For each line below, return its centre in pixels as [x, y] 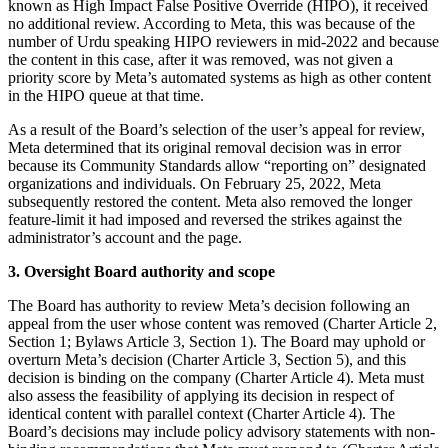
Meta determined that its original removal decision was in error [204, 147]
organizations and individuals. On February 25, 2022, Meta [194, 183]
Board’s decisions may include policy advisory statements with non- [221, 431]
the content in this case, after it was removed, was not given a [200, 59]
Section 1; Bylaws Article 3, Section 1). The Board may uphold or [216, 341]
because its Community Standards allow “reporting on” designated [217, 165]
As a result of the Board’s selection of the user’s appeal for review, [216, 129]
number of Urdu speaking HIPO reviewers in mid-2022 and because [223, 41]
